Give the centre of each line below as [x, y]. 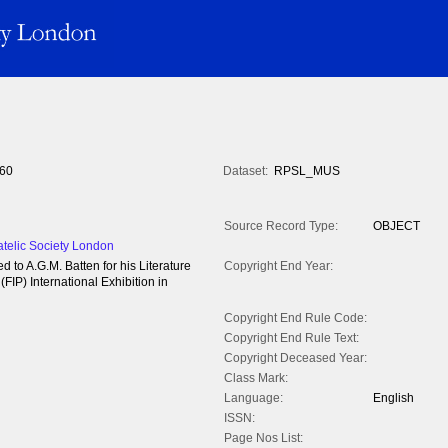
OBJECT [396, 226]
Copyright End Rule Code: [295, 318]
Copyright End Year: [278, 266]
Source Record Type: [281, 226]
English [393, 398]
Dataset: [245, 171]
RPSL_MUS [307, 171]
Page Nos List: [263, 438]
